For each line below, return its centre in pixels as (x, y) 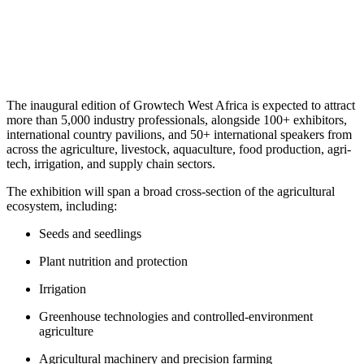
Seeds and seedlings (90, 233)
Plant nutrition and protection (113, 261)
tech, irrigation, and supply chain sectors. (111, 163)
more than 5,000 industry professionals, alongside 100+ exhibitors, (177, 119)
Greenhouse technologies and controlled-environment (176, 316)
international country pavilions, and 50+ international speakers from (179, 134)
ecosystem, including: (62, 206)
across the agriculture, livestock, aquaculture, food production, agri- (179, 149)
